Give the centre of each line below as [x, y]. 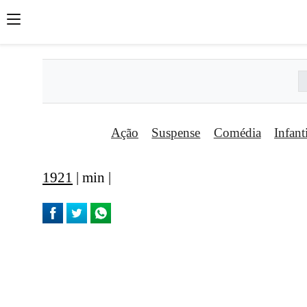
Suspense [176, 133]
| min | [92, 177]
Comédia [237, 133]
